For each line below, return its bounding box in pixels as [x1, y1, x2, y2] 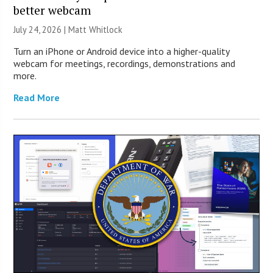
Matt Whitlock [68, 24, 123, 36]
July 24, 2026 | [13, 24, 69, 36]
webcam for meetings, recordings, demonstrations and [13, 57, 236, 70]
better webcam [13, 2, 91, 18]
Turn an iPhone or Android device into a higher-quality [13, 45, 230, 58]
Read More [13, 91, 60, 104]
